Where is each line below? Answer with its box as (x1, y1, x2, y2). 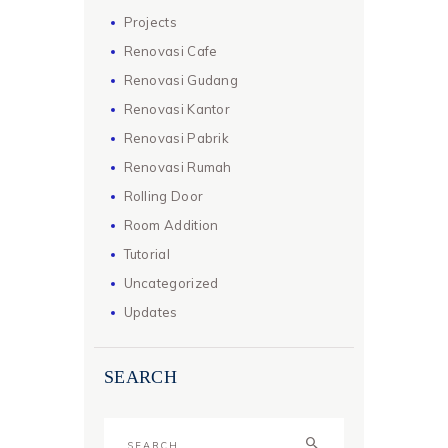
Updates (123, 303, 178, 320)
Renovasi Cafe (123, 42, 218, 59)
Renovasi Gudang (123, 71, 238, 88)
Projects (123, 13, 177, 30)
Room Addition (123, 216, 219, 233)
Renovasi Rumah (123, 158, 232, 175)
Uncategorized (123, 274, 219, 291)
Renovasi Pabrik (123, 129, 229, 146)
